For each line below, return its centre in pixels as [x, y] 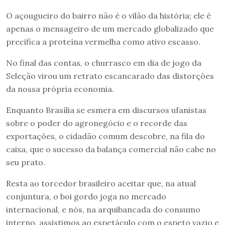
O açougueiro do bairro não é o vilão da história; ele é [108, 15]
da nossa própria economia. [60, 89]
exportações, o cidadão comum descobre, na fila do [105, 136]
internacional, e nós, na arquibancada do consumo [103, 209]
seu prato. [27, 162]
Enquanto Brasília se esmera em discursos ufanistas [106, 110]
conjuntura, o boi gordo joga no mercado [86, 196]
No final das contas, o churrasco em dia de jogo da [104, 63]
